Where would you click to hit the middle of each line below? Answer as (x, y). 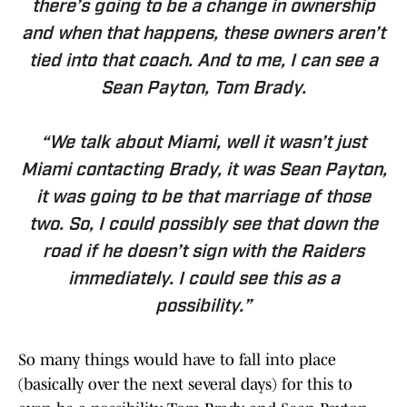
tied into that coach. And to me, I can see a (203, 62)
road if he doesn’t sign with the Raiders (203, 253)
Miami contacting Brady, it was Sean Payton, (203, 171)
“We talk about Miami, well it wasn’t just (203, 144)
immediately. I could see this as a (203, 280)
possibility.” (203, 308)
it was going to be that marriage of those (203, 199)
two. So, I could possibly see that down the (203, 226)
